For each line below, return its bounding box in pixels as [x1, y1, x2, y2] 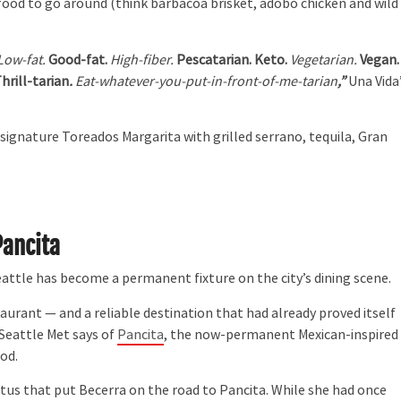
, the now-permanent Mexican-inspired [164, 325, 399, 344]
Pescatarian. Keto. [174, 50, 291, 69]
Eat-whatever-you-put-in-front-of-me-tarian [75, 72, 338, 90]
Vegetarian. [290, 50, 358, 69]
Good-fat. [46, 50, 108, 69]
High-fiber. [107, 50, 175, 69]
